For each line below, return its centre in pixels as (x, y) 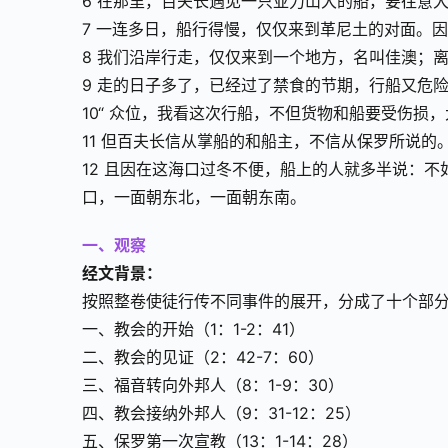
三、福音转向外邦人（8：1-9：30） (213, 385)
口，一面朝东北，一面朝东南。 (194, 197)
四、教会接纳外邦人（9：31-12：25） (221, 413)
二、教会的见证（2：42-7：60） (203, 357)
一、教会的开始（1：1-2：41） (193, 329)
